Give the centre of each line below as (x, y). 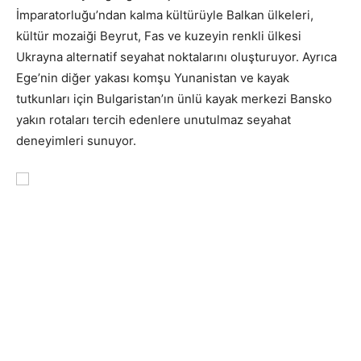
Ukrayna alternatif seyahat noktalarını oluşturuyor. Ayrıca (176, 56)
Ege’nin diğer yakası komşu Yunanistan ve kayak (153, 77)
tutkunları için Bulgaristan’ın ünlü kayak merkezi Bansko (174, 98)
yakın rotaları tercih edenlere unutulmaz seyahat (154, 119)
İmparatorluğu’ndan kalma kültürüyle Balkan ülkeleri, (165, 15)
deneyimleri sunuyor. (76, 140)
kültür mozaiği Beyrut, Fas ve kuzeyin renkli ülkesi (159, 35)
